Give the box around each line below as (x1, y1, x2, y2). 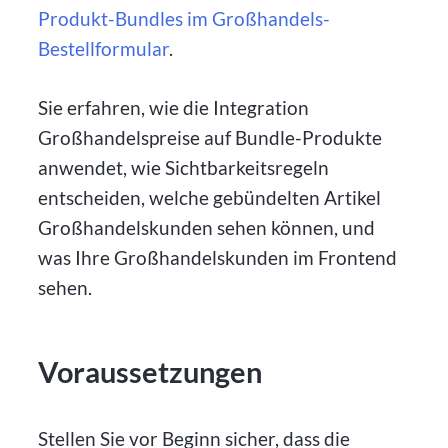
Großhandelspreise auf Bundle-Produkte (38, 125, 383, 149)
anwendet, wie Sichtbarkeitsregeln (38, 155, 330, 179)
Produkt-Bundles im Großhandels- (38, 6, 331, 30)
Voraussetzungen (38, 354, 263, 389)
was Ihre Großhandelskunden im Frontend (38, 245, 398, 269)
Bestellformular (38, 36, 170, 60)
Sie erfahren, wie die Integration (38, 95, 310, 119)
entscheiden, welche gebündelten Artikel (38, 185, 382, 209)
